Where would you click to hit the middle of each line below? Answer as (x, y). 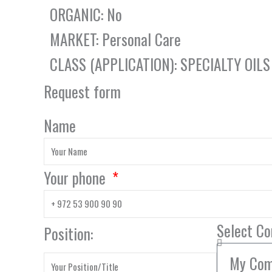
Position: (68, 234)
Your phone (76, 178)
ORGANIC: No (86, 14)
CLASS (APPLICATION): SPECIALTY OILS (160, 64)
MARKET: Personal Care (115, 39)
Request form (82, 91)
